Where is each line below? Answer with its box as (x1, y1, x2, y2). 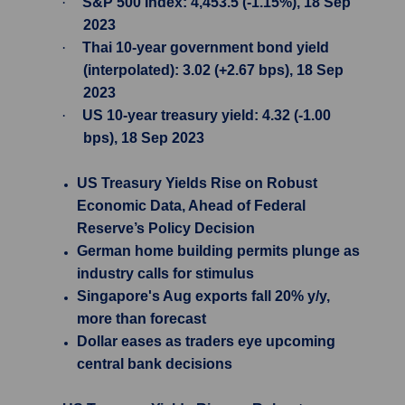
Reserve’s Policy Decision (77, 221, 255, 236)
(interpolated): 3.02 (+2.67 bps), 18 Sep (83, 62, 344, 78)
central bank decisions (77, 356, 232, 372)
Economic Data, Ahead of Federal (77, 198, 306, 213)
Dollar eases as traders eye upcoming (77, 334, 335, 349)
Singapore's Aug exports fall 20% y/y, (77, 288, 330, 304)
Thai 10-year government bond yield (82, 40, 329, 55)
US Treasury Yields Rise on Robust (77, 175, 317, 191)
